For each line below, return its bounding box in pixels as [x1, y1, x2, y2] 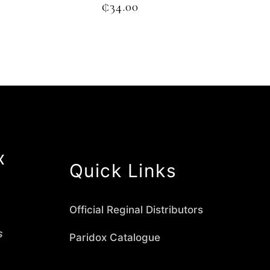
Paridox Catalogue [69, 231, 160, 244]
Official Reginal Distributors [69, 204, 203, 216]
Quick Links [69, 160, 177, 182]
